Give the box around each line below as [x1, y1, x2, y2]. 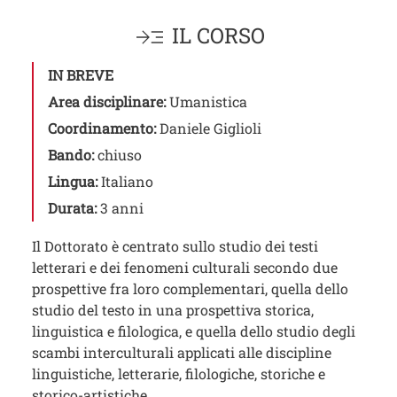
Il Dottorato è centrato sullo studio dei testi [32, 237, 318, 256]
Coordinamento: [48, 119, 160, 138]
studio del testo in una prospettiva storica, [32, 300, 314, 320]
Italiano [101, 172, 153, 191]
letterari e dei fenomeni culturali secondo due [32, 258, 338, 277]
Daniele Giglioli [160, 119, 261, 138]
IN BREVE [48, 66, 113, 85]
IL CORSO [172, 21, 265, 51]
